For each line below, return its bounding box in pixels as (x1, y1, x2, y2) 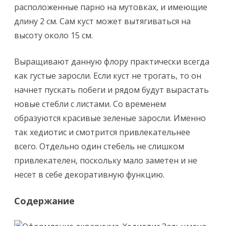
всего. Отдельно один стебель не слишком (14, 141, 184, 152)
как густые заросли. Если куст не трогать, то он (14, 70, 201, 81)
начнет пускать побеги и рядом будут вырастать (14, 84, 209, 95)
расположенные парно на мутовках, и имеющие (14, 2, 207, 13)
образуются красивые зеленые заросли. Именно (14, 112, 206, 124)
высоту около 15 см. (14, 30, 93, 41)
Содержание (14, 195, 75, 207)
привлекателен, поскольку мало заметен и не (14, 155, 197, 166)
